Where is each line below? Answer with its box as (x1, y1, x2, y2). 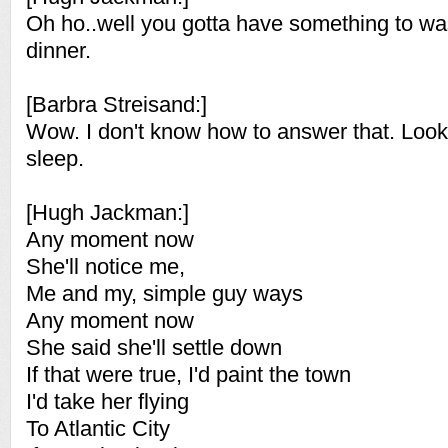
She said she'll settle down (26, 335, 282, 360)
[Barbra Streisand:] (26, 92, 207, 117)
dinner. (26, 38, 91, 63)
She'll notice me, (26, 254, 185, 279)
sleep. (26, 146, 84, 171)
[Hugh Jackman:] (26, 200, 189, 225)
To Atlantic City (26, 416, 170, 441)
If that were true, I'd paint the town (26, 362, 351, 387)
